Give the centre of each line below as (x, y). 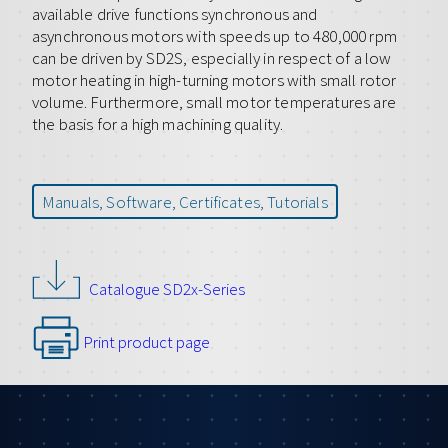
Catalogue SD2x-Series (166, 289)
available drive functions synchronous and (175, 13)
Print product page (145, 342)
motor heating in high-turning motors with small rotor (214, 79)
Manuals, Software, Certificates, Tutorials (185, 201)
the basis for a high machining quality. (158, 123)
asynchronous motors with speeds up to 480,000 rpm (214, 35)
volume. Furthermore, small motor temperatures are (214, 101)
